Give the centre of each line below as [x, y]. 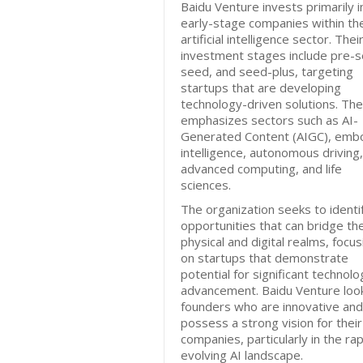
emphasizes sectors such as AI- [269, 120]
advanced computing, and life [261, 169]
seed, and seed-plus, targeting [267, 71]
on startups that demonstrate [265, 258]
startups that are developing [261, 88]
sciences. [206, 185]
